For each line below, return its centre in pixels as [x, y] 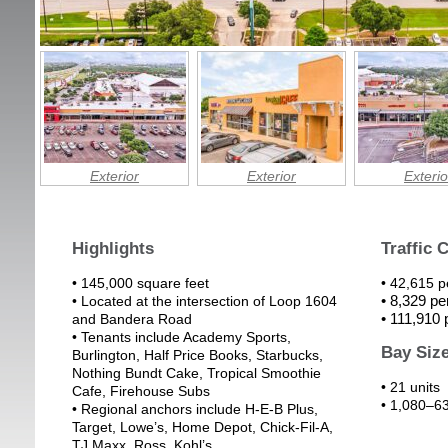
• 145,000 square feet [140, 283]
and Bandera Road [132, 319]
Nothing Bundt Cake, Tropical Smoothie [196, 373]
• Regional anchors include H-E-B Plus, [195, 409]
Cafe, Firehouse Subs [141, 391]
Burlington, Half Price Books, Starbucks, [197, 355]
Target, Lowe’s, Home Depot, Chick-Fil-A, [202, 427]
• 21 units [410, 387]
